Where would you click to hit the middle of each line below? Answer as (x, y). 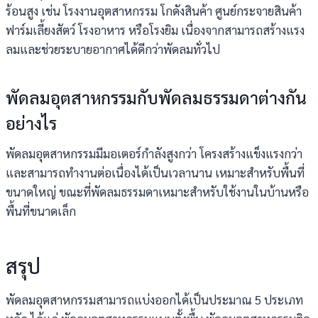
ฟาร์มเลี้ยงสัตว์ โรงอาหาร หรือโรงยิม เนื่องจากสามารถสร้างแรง (155, 30)
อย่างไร (31, 123)
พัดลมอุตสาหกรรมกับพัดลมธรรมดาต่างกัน (156, 97)
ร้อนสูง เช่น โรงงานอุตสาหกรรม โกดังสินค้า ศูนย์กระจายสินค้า (154, 11)
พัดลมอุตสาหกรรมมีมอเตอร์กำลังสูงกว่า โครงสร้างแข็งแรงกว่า (154, 153)
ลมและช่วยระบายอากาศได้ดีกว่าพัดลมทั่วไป (113, 49)
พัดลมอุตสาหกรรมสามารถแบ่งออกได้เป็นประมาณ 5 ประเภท (154, 300)
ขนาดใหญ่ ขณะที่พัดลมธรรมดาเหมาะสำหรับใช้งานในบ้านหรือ (157, 192)
